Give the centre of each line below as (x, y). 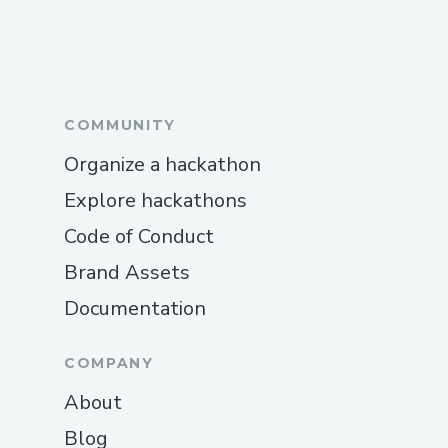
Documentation (135, 309)
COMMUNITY (120, 125)
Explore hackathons (155, 201)
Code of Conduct (139, 237)
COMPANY (109, 363)
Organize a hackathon (162, 165)
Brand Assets (127, 273)
